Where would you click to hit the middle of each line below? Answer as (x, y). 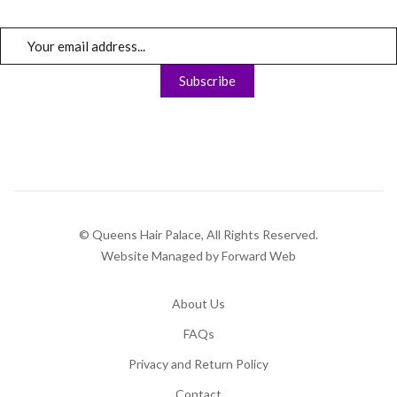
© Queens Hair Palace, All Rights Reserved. (198, 235)
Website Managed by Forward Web (198, 256)
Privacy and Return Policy (198, 364)
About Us (198, 304)
